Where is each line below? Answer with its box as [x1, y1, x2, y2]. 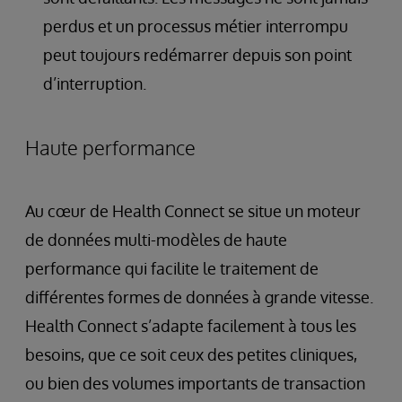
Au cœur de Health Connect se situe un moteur [25, 201, 361, 222]
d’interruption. [43, 74, 146, 94]
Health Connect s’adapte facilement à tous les [25, 316, 356, 336]
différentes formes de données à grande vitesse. [25, 287, 373, 308]
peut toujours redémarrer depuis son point [43, 45, 352, 66]
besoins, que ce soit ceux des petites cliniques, [25, 345, 357, 365]
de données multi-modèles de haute [25, 230, 287, 250]
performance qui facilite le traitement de [25, 258, 319, 279]
